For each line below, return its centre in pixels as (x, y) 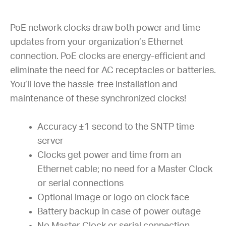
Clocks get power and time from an (109, 156)
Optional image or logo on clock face (113, 198)
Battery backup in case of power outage (119, 212)
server (50, 142)
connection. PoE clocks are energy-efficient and (108, 56)
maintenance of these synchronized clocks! (98, 99)
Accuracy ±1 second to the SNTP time (116, 127)
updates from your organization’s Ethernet (97, 42)
